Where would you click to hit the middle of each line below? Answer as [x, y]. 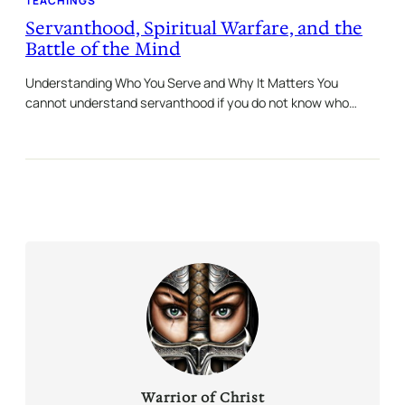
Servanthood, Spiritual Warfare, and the [194, 28]
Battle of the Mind [103, 48]
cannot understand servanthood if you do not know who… [191, 102]
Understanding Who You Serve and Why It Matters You [182, 82]
